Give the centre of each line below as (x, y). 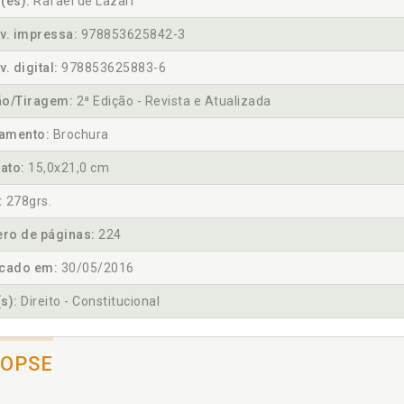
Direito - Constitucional (88, 302)
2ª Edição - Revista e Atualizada (172, 101)
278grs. (27, 202)
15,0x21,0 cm (67, 168)
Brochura (79, 135)
